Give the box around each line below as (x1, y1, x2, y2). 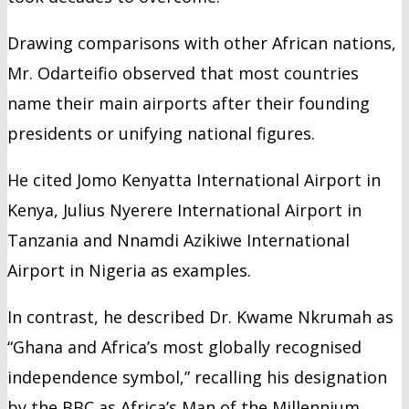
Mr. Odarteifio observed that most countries (7, 61, 359, 84)
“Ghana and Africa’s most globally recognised (7, 335, 362, 358)
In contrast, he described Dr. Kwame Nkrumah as (7, 305, 393, 328)
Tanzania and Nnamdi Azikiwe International (7, 228, 350, 251)
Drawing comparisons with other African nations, (7, 31, 396, 54)
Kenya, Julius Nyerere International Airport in (7, 198, 362, 221)
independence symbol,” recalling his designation (7, 365, 387, 388)
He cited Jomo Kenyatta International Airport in (7, 168, 381, 191)
